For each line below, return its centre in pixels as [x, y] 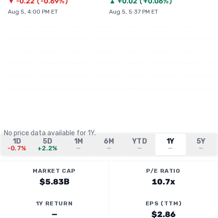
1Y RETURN [54, 203]
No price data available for [46, 133]
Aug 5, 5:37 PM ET [134, 12]
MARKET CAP [54, 171]
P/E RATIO [163, 171]
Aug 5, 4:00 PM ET [33, 12]
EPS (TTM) [163, 203]
